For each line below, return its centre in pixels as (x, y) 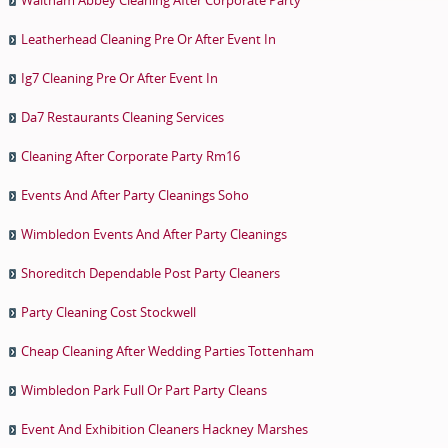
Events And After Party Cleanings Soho (134, 194)
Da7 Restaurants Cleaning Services (122, 116)
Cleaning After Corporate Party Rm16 (130, 155)
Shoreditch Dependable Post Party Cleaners (150, 272)
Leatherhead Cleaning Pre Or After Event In (148, 38)
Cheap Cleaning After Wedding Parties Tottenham (167, 350)
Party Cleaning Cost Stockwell (108, 311)
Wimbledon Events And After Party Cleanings (153, 233)
